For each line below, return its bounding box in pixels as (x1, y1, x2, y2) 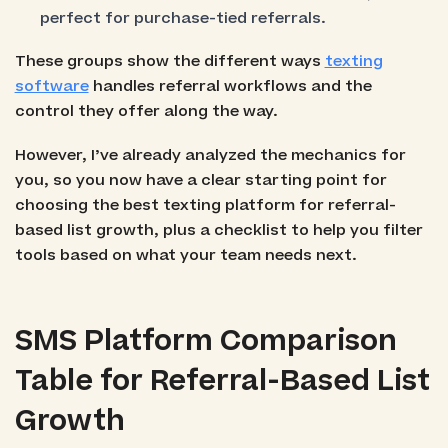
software (14, 76, 89, 98)
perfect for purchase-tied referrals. (40, 8, 327, 30)
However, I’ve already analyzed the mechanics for (14, 144, 406, 166)
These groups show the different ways (14, 51, 325, 73)
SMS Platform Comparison (14, 321, 397, 363)
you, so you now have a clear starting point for (14, 169, 387, 191)
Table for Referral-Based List (14, 361, 430, 403)
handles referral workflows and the (88, 76, 372, 98)
